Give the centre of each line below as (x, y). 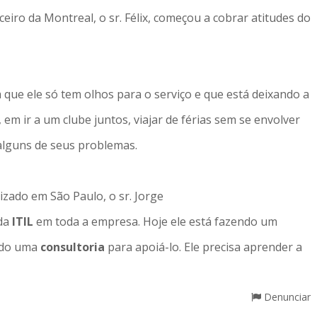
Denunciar (286, 297)
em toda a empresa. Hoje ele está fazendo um (157, 221)
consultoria (74, 247)
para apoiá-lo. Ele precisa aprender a (205, 247)
